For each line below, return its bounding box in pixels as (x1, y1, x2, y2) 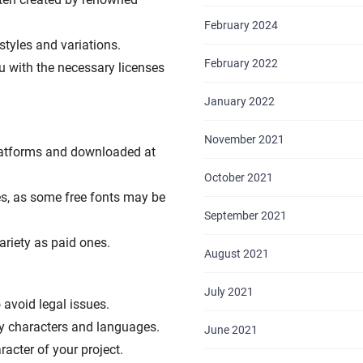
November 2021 (203, 133, 284, 146)
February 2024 (203, 19, 278, 32)
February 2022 (203, 57, 278, 70)
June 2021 (203, 323, 258, 336)
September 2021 (203, 209, 287, 222)
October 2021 (203, 171, 273, 184)
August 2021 (203, 247, 269, 260)
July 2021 (203, 285, 254, 298)
